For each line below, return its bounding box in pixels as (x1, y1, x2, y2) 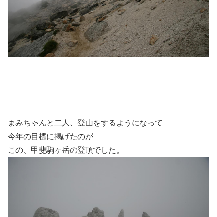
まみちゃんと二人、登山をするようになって (8, 118, 163, 127)
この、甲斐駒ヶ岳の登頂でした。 (8, 145, 124, 154)
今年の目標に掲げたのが (8, 132, 93, 140)
